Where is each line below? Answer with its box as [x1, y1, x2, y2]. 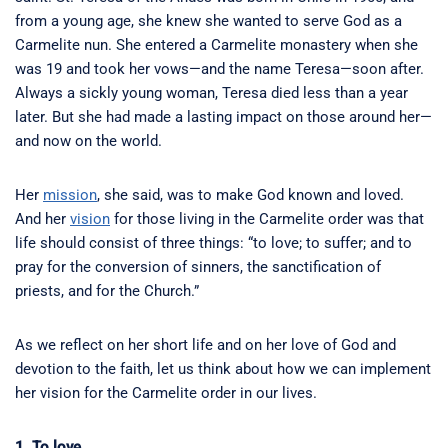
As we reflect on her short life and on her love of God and [15, 336, 396, 355]
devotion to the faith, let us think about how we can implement [15, 360, 431, 379]
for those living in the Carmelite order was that [110, 210, 424, 229]
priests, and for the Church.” [15, 282, 199, 301]
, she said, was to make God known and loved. [97, 186, 404, 205]
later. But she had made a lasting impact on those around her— [15, 108, 432, 127]
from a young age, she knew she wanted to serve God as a [15, 12, 402, 31]
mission [43, 186, 97, 205]
